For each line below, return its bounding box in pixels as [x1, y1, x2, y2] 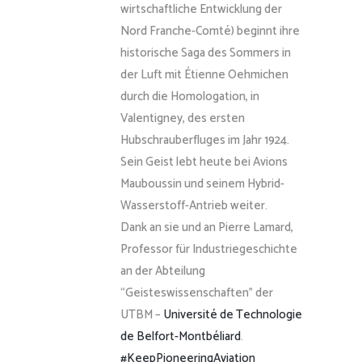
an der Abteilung [120, 261, 205, 281]
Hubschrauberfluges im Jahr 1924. [120, 130, 289, 150]
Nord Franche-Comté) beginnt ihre [120, 21, 300, 41]
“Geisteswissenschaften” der [120, 283, 273, 303]
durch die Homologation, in [120, 86, 259, 107]
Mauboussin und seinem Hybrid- [120, 174, 284, 194]
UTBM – [120, 305, 163, 325]
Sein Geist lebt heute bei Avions [120, 152, 288, 172]
